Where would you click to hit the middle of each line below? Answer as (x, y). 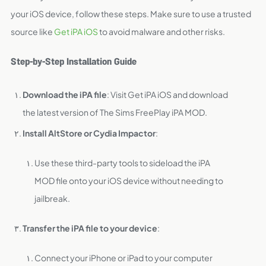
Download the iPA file (65, 94)
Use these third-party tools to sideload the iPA (122, 163)
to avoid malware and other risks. (161, 31)
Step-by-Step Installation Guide (74, 63)
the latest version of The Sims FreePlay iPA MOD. (115, 112)
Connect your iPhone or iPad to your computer (123, 258)
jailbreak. (52, 198)
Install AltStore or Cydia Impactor (89, 133)
